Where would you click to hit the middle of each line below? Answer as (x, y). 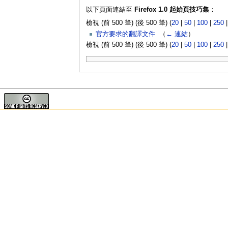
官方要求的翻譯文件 (125, 34)
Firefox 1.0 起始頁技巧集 (172, 10)
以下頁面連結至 (110, 10)
